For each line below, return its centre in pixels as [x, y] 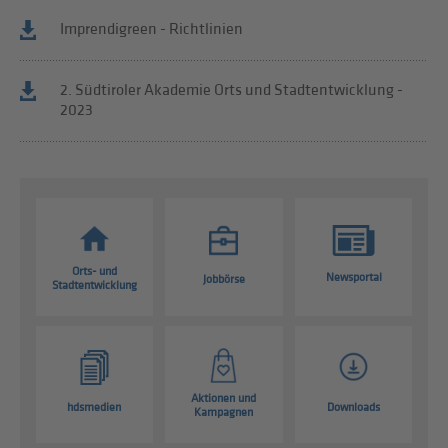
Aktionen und [224, 399]
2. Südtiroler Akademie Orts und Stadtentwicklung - [232, 91]
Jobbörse [223, 280]
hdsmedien [94, 407]
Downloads [354, 407]
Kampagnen [224, 413]
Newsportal [353, 278]
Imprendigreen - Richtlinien [152, 30]
